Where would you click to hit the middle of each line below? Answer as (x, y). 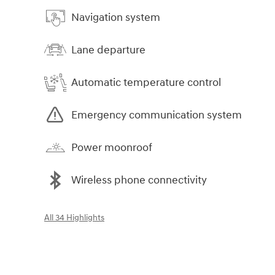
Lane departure (108, 50)
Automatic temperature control (146, 82)
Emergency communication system (157, 115)
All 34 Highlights (74, 218)
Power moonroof (112, 147)
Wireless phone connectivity (139, 180)
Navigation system (116, 17)
